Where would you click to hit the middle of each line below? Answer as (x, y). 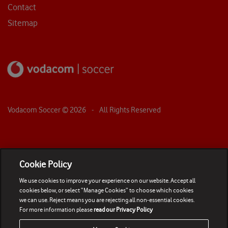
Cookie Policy (46, 164)
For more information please (57, 209)
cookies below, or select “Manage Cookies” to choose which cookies (107, 190)
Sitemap (23, 23)
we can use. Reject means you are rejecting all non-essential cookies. (107, 200)
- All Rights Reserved (123, 110)
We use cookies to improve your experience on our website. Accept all (108, 180)
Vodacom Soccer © (39, 110)
